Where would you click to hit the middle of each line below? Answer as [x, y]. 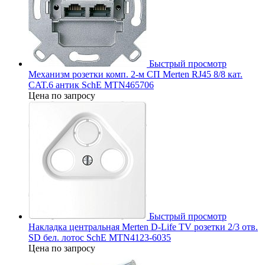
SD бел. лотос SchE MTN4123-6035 [100, 237]
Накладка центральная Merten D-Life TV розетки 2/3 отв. [143, 227]
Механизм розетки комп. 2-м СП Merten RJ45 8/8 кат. [135, 74]
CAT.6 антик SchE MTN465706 [91, 85]
